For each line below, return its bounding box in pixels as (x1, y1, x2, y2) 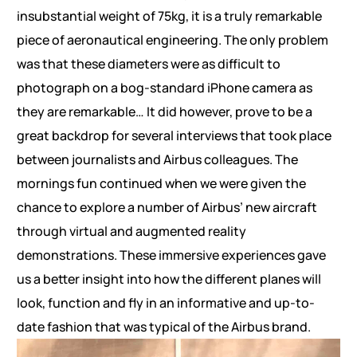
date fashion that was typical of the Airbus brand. (16, 318, 311, 336)
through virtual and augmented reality (16, 222, 246, 241)
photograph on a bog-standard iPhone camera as (16, 79, 312, 97)
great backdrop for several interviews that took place (16, 127, 331, 145)
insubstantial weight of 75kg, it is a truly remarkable (16, 7, 322, 25)
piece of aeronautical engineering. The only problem (16, 31, 328, 49)
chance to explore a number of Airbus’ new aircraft (16, 198, 317, 217)
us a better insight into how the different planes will (16, 270, 321, 288)
